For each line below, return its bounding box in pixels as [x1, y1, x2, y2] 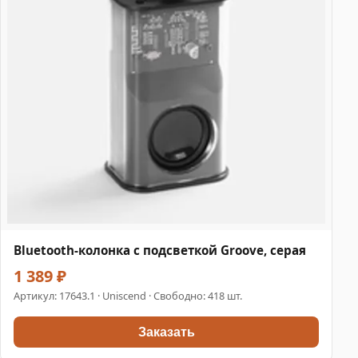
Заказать [137, 324, 195, 339]
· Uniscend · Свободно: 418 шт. [95, 288, 242, 304]
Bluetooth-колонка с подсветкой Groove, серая [14, 242, 306, 259]
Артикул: [14, 288, 59, 304]
